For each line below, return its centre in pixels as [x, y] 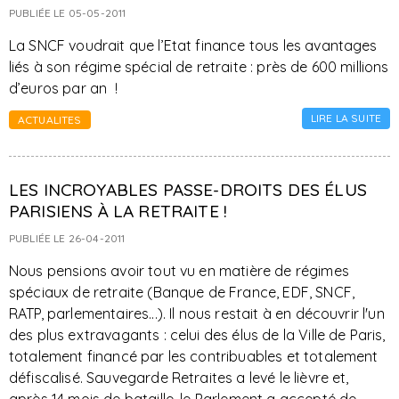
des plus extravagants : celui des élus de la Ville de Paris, [197, 335]
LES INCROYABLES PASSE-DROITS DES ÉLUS [188, 190]
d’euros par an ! [63, 88]
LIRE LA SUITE [346, 118]
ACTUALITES [50, 120]
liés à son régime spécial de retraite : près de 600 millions [199, 67]
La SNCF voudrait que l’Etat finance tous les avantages [193, 45]
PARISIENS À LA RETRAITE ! [118, 211]
